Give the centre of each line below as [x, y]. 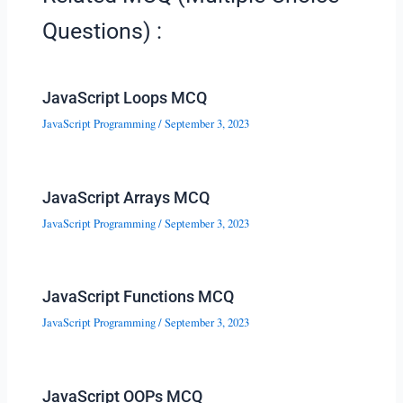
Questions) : [103, 31]
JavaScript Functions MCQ [139, 297]
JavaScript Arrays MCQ [126, 197]
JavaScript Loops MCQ [125, 98]
